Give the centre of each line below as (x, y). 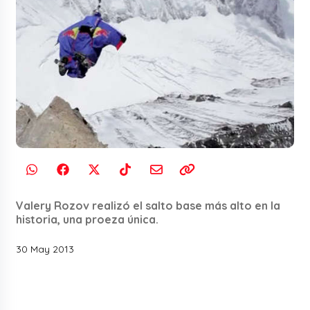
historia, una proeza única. (88, 220)
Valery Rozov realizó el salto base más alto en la (148, 206)
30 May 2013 (45, 249)
